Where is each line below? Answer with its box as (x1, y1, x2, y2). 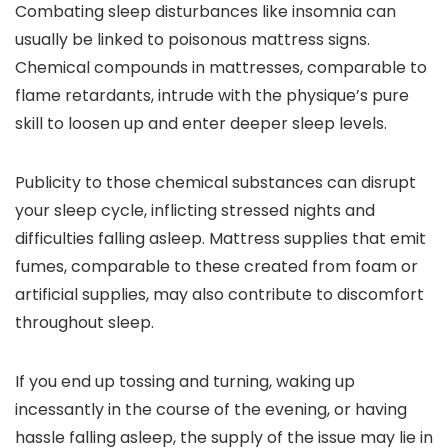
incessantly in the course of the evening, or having (15, 398, 407, 421)
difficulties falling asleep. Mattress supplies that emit (15, 227, 426, 250)
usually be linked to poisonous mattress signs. (15, 28, 370, 51)
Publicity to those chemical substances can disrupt (15, 171, 416, 194)
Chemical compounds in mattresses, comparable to (15, 56, 427, 79)
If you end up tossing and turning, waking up (15, 370, 355, 393)
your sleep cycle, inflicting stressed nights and (15, 199, 375, 222)
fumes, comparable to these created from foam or (15, 255, 418, 278)
